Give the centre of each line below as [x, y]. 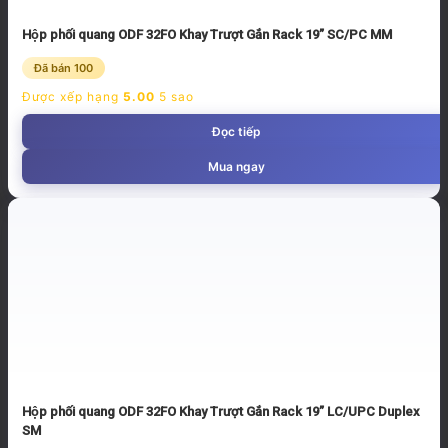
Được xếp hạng [72, 96]
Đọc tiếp [236, 131]
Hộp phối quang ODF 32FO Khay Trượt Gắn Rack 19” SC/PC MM [207, 34]
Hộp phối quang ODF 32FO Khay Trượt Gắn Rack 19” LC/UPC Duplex [221, 412]
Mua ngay [236, 166]
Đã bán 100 [63, 67]
